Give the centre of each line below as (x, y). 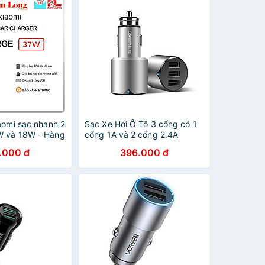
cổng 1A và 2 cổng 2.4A (132, 135)
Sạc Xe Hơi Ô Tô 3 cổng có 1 (141, 124)
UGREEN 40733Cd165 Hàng (141, 145)
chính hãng (106, 156)
